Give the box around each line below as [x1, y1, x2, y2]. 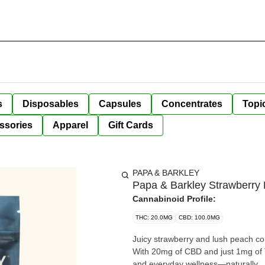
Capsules [99, 99, 141, 109]
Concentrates [161, 99, 222, 109]
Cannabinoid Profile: [132, 194, 216, 203]
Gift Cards [108, 120, 153, 130]
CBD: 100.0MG [179, 214, 220, 221]
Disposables [22, 99, 79, 109]
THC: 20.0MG [135, 214, 173, 221]
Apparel [53, 120, 88, 130]
